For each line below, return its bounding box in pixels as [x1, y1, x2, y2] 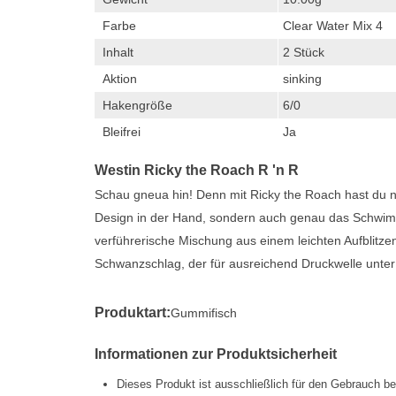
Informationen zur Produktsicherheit [95, 346, 337, 362]
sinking [283, 72, 322, 86]
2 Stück [283, 45, 324, 59]
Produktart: [95, 305, 171, 320]
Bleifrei [103, 125, 141, 139]
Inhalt [103, 45, 133, 59]
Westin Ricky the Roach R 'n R [95, 163, 299, 178]
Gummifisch [171, 306, 237, 320]
